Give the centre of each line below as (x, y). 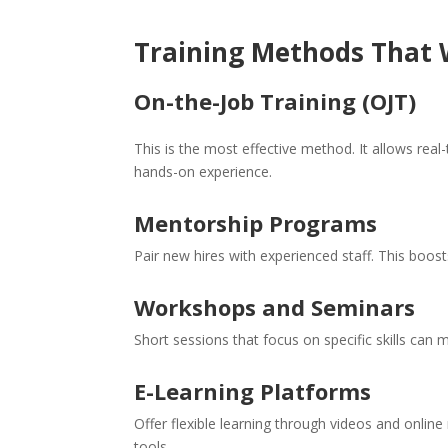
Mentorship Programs (256, 223)
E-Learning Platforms (253, 391)
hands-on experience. (203, 171)
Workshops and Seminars (275, 307)
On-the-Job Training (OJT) (275, 101)
